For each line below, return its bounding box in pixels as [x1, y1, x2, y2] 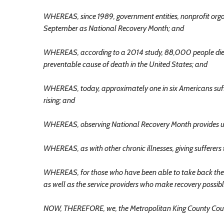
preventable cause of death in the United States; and [43, 59, 207, 69]
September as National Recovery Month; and [43, 23, 184, 33]
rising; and [43, 95, 75, 105]
